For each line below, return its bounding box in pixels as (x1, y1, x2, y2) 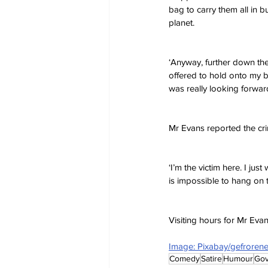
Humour (223, 254, 253, 263)
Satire (201, 254, 222, 263)
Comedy (169, 254, 200, 263)
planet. (169, 17, 194, 28)
